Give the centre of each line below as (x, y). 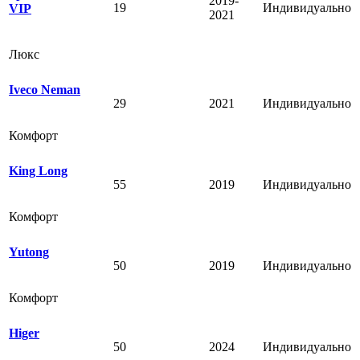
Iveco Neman (45, 89)
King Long (38, 170)
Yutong (29, 252)
